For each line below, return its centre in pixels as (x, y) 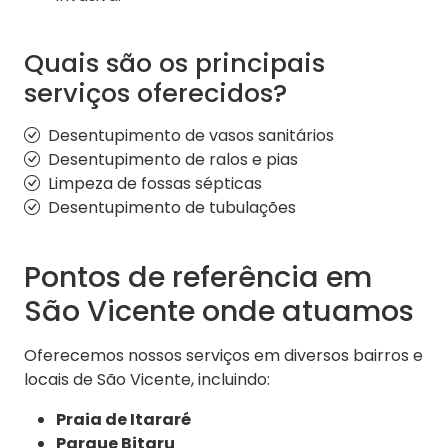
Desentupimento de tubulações (172, 208)
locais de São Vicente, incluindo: (147, 380)
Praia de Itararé (123, 420)
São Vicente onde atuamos (219, 311)
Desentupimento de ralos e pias (173, 160)
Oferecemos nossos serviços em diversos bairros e (223, 356)
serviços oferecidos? (155, 93)
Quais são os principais (174, 63)
